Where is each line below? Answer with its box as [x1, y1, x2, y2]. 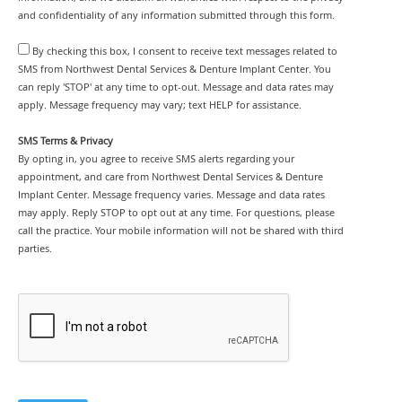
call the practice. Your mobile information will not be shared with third [18, 224, 344, 238]
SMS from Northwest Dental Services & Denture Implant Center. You [18, 63, 331, 76]
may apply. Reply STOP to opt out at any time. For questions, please [18, 206, 335, 220]
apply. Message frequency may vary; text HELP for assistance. [18, 99, 301, 112]
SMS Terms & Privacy [18, 135, 113, 148]
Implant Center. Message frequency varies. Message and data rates [18, 188, 325, 202]
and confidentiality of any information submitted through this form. [18, 9, 335, 22]
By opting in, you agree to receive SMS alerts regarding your [18, 153, 294, 166]
